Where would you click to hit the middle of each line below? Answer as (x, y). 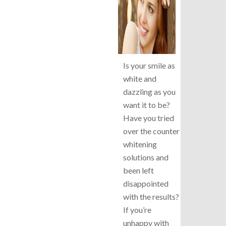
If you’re (137, 209)
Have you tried (149, 118)
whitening (140, 144)
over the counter (151, 131)
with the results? (151, 196)
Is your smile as (149, 65)
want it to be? (147, 104)
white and (140, 78)
